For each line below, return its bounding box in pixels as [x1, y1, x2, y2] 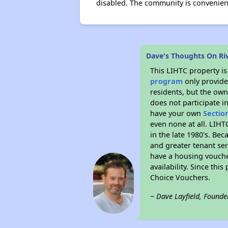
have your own [150, 108, 204, 118]
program [150, 76, 183, 86]
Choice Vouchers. [150, 173, 211, 182]
